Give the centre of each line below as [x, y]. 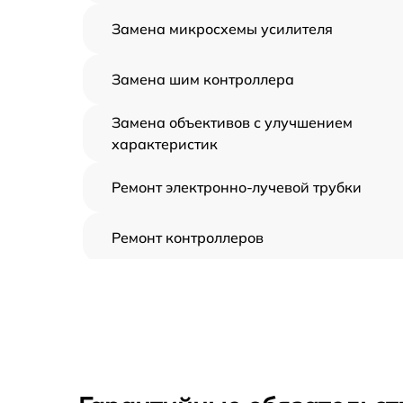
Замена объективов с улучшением [232, 122]
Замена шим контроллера [203, 79]
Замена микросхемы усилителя [222, 28]
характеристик [165, 143]
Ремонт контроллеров [188, 237]
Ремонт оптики [163, 388]
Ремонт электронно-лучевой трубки [237, 187]
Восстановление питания [201, 338]
